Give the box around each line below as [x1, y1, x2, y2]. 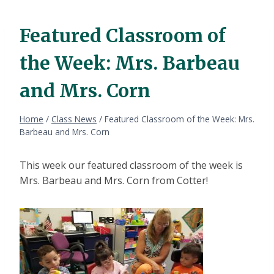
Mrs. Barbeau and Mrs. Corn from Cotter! [20, 174, 208, 188]
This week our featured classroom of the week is [20, 158, 243, 172]
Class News [51, 113, 97, 125]
